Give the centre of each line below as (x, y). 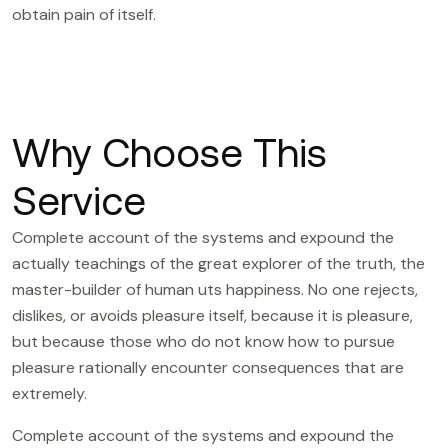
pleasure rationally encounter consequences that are (208, 367)
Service (79, 200)
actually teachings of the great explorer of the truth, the (218, 263)
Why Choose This (169, 152)
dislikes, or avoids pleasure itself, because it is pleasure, (212, 315)
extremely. (49, 393)
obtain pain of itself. (84, 14)
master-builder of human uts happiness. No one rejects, (215, 289)
